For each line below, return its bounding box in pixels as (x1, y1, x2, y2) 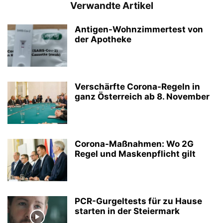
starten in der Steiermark (75, 206, 180, 216)
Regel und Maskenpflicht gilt (75, 148, 196, 159)
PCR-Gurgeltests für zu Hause (75, 196, 202, 206)
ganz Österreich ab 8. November (75, 91, 210, 102)
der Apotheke (75, 34, 131, 44)
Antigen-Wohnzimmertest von (75, 24, 203, 34)
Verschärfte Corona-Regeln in (75, 81, 200, 92)
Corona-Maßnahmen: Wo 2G (75, 138, 194, 149)
